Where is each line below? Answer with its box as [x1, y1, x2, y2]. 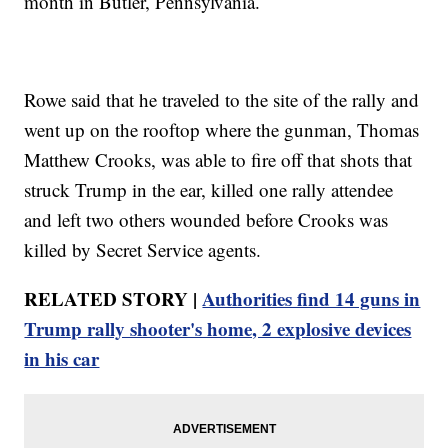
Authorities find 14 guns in [202, 284, 421, 312]
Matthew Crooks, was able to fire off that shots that [24, 146, 413, 172]
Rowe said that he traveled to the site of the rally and [24, 86, 420, 112]
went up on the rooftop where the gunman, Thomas [24, 116, 420, 142]
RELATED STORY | [24, 284, 203, 312]
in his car [24, 344, 100, 372]
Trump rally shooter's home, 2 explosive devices [24, 314, 412, 342]
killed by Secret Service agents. [24, 236, 262, 262]
